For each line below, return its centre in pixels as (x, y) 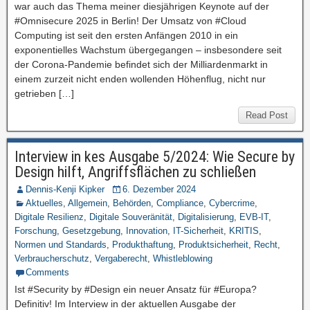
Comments (47, 272)
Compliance (180, 203)
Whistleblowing (183, 258)
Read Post (267, 115)
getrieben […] (44, 93)
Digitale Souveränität (131, 217)
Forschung (36, 231)
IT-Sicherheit (198, 231)
